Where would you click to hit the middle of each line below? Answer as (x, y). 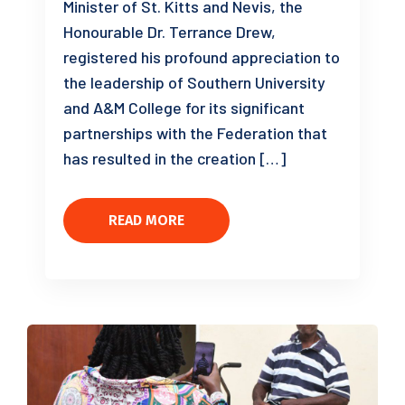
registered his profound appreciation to (202, 57)
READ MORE (146, 220)
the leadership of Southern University (194, 82)
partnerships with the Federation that (195, 132)
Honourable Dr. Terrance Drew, (170, 31)
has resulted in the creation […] (174, 158)
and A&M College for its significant (184, 107)
